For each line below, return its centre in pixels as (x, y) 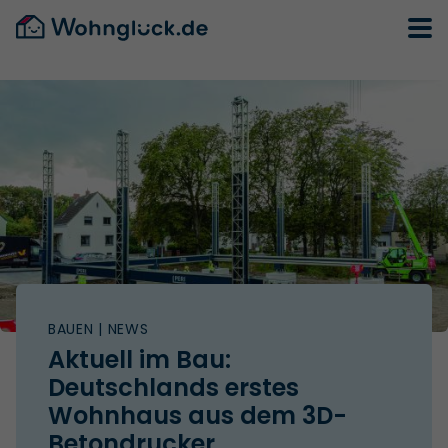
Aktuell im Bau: (139, 359)
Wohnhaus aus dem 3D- (197, 415)
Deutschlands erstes (173, 387)
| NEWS (121, 328)
